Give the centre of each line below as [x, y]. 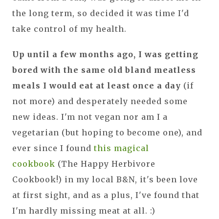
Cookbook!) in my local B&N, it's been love [105, 179]
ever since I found [53, 148]
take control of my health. [69, 29]
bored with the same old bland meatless [104, 70]
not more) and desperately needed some [100, 101]
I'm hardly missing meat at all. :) [84, 210]
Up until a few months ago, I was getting [105, 54]
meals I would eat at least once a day [97, 85]
